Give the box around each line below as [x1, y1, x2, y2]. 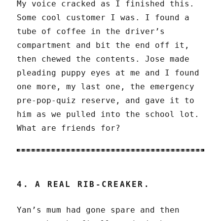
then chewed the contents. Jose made [17, 54, 190, 64]
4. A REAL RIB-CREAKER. [17, 180, 150, 189]
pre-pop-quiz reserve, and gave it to [17, 96, 195, 106]
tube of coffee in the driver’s [17, 27, 165, 37]
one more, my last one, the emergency [17, 82, 195, 92]
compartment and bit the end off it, [17, 40, 190, 50]
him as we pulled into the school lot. [17, 110, 200, 119]
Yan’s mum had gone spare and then [17, 205, 180, 215]
